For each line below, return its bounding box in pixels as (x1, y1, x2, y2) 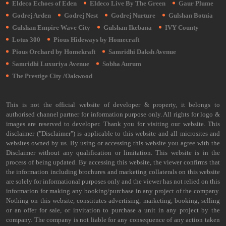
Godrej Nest (64, 12, 98, 19)
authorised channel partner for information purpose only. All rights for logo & (6, 110, 220, 118)
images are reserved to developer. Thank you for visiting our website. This (6, 120, 220, 128)
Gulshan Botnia (168, 12, 213, 19)
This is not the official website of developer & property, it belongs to (6, 101, 220, 108)
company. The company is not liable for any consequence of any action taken (6, 216, 220, 223)
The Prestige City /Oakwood (12, 72, 92, 80)
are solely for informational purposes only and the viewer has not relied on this (6, 178, 220, 185)
